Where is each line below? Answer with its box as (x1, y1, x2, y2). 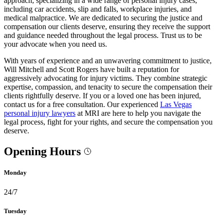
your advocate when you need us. (4, 40, 107, 49)
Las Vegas (160, 100, 192, 109)
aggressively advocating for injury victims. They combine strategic (4, 74, 207, 83)
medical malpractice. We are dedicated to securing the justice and (4, 14, 202, 22)
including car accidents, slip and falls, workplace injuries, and (4, 5, 192, 14)
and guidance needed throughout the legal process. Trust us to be (4, 31, 202, 40)
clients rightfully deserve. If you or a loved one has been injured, (4, 91, 201, 100)
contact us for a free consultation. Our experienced (4, 100, 160, 109)
